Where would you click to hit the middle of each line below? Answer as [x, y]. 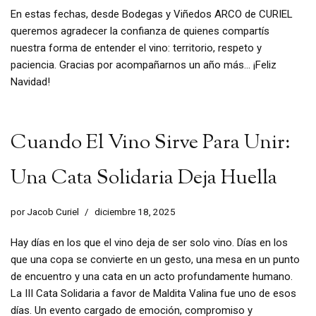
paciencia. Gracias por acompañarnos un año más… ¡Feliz [144, 65]
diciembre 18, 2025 [135, 212]
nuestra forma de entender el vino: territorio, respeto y [136, 48]
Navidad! [30, 82]
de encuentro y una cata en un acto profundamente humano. [152, 277]
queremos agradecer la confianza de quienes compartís [140, 31]
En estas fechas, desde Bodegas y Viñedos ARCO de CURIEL [152, 14]
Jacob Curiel [53, 212]
